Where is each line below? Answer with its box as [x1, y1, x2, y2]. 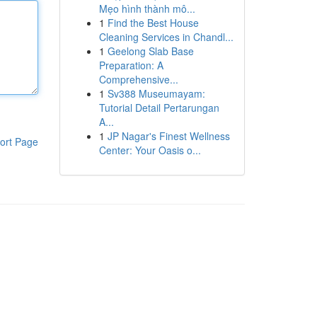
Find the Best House [107, 16, 199, 30]
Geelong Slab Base [107, 44, 194, 58]
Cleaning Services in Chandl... [98, 30, 234, 44]
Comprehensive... [98, 72, 178, 86]
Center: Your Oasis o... [98, 143, 201, 157]
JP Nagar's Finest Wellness [107, 129, 230, 143]
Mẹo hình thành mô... [98, 1, 195, 16]
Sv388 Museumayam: [107, 86, 205, 100]
